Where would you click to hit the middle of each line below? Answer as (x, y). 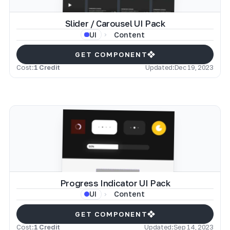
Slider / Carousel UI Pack (115, 24)
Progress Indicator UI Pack (115, 183)
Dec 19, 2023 (194, 68)
